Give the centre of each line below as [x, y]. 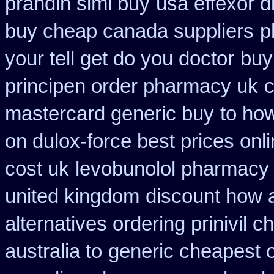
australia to [54, 251]
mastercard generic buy [109, 114]
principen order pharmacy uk [131, 86]
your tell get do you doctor [120, 59]
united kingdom [72, 196]
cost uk [37, 169]
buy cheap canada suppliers [129, 31]
